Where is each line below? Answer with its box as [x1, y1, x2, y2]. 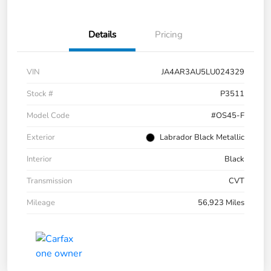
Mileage [27, 197, 55, 209]
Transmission [27, 175, 72, 187]
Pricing [155, 28, 183, 41]
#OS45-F [211, 110, 244, 122]
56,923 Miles [198, 197, 244, 209]
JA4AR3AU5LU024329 [162, 67, 244, 78]
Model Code [27, 110, 70, 122]
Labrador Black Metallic [160, 132, 244, 143]
